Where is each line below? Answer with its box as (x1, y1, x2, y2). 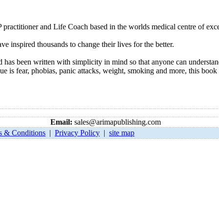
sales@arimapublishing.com (72, 118, 161, 126)
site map (109, 129, 134, 137)
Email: (50, 118, 72, 126)
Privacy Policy (55, 129, 100, 137)
